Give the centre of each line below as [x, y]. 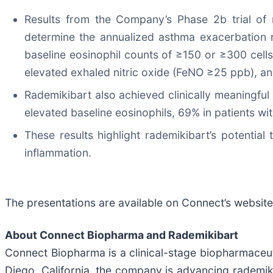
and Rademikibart [192, 235]
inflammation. [58, 153]
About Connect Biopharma [76, 235]
